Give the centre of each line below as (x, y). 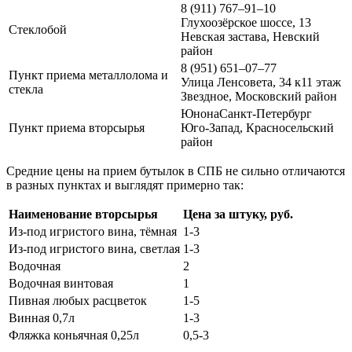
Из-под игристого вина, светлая (94, 249)
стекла (26, 90)
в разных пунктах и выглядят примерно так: (125, 185)
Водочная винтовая (61, 284)
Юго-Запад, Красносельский (257, 128)
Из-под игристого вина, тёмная (93, 232)
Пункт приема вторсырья (77, 128)
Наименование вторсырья (83, 214)
